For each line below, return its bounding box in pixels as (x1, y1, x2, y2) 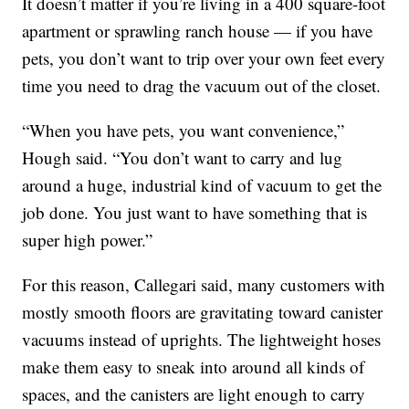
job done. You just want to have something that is (22, 200, 368, 224)
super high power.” (22, 227, 153, 251)
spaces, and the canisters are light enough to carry (22, 382, 366, 405)
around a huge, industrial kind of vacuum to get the (22, 173, 383, 196)
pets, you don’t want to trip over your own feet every (22, 46, 386, 69)
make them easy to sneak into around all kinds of (22, 354, 365, 378)
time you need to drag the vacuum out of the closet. (22, 73, 382, 97)
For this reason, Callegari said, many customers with (22, 272, 386, 296)
